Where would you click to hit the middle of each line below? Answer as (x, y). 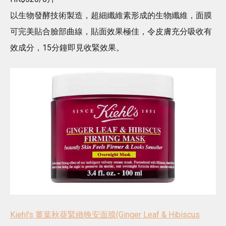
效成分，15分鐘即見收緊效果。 (67, 48)
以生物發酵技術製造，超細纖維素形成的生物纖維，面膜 (111, 16)
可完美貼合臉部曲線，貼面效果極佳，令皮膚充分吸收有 (111, 32)
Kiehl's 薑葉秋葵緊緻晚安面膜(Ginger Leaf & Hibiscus (105, 214)
